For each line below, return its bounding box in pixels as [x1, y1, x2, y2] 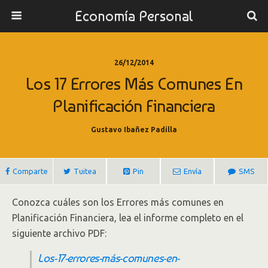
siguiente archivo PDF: [12, 228, 106, 239]
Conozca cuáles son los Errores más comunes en [12, 197, 224, 208]
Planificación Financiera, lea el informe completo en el [12, 212, 243, 223]
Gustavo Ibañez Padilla [91, 126, 177, 133]
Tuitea [73, 167, 96, 175]
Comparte [12, 167, 48, 175]
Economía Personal [75, 7, 193, 25]
